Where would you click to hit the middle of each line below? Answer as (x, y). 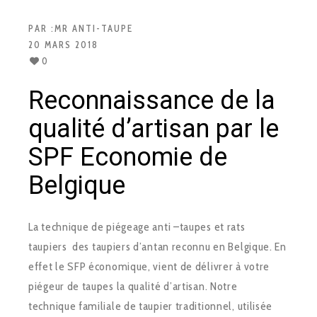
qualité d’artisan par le (154, 129)
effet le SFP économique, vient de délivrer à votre (149, 267)
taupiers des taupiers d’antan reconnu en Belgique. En (157, 247)
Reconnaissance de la (152, 101)
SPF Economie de (128, 157)
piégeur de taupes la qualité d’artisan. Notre (134, 287)
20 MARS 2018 (63, 45)
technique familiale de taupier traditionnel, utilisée (151, 306)
